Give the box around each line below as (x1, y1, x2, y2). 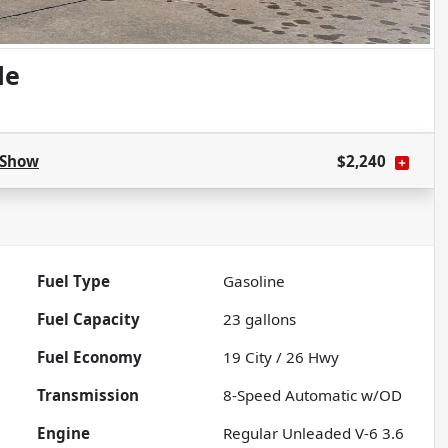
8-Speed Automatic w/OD (223, 385, 403, 406)
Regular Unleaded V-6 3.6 (223, 423, 405, 444)
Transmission (37, 385, 140, 406)
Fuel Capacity (37, 309, 141, 330)
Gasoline (223, 271, 286, 292)
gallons (241, 309, 297, 330)
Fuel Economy (37, 347, 143, 368)
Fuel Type (37, 271, 111, 292)
